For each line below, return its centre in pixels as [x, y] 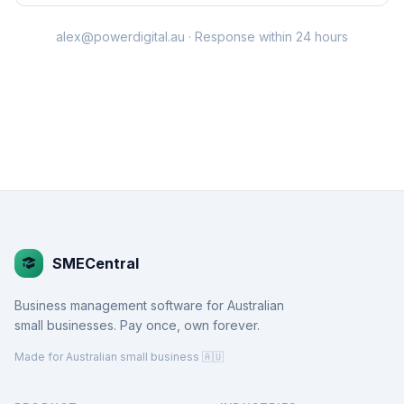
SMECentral [96, 263]
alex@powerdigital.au [120, 37]
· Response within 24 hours [266, 37]
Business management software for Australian [149, 305]
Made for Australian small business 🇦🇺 [119, 357]
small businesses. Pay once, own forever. [137, 325]
